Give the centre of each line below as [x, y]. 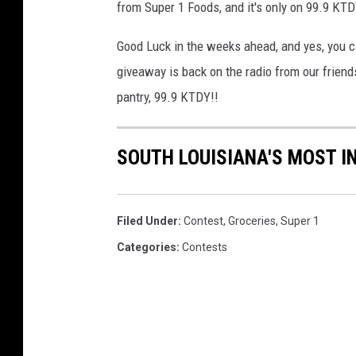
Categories [147, 247]
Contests [205, 247]
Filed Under [147, 221]
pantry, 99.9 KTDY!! [168, 97]
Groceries [252, 221]
